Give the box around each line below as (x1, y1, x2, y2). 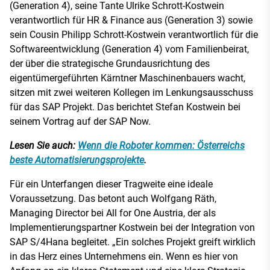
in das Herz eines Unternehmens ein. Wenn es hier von (10, 250, 238, 262)
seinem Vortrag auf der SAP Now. (10, 115, 151, 127)
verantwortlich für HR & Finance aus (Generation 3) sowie (10, 14, 253, 26)
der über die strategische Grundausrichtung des (10, 57, 210, 69)
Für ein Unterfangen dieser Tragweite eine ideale (10, 178, 213, 190)
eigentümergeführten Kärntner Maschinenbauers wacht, (10, 72, 245, 84)
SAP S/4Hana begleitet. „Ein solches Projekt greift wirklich (10, 236, 256, 248)
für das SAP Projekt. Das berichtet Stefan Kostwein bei (10, 101, 240, 113)
